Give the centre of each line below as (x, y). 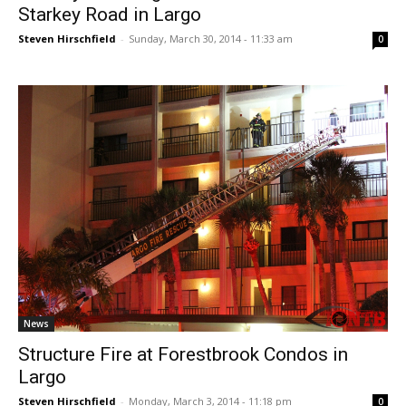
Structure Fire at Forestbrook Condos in (183, 355)
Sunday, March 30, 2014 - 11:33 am (211, 39)
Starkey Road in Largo (110, 15)
